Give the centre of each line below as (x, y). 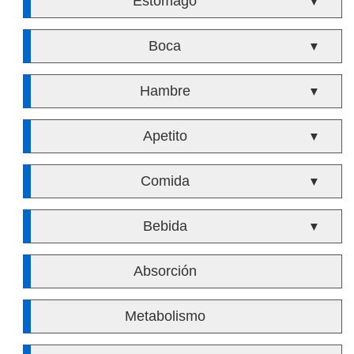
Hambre (165, 91)
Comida (165, 181)
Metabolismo (165, 316)
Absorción (165, 271)
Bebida (165, 226)
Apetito (165, 136)
